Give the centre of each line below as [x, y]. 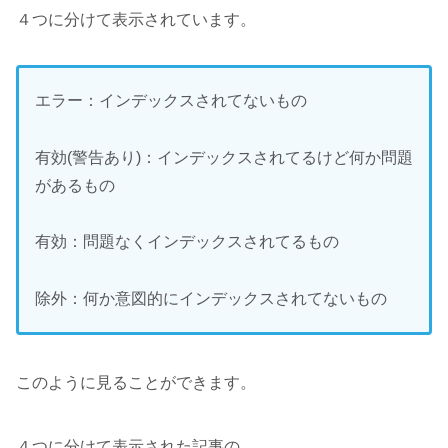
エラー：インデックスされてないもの [171, 100]
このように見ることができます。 [136, 383]
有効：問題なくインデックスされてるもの [187, 242]
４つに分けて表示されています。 [136, 19]
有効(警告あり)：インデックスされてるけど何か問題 [224, 157]
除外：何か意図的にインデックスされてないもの [211, 299]
